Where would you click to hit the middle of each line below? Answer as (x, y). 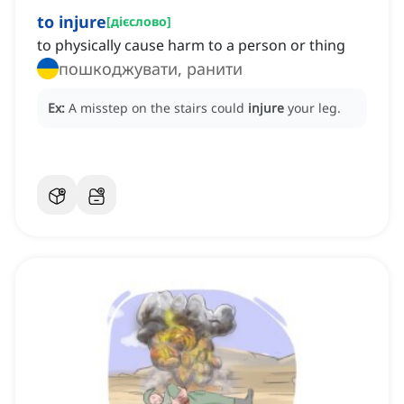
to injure (72, 22)
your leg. (314, 108)
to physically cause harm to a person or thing (191, 46)
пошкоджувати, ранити (151, 69)
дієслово (139, 22)
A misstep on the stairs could (158, 108)
